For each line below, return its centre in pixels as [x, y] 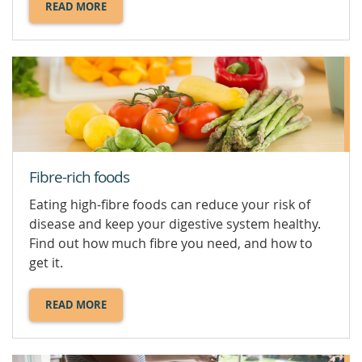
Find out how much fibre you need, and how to [171, 243]
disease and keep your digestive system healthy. [175, 223]
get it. [46, 262]
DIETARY [97, 37]
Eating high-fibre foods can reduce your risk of [170, 204]
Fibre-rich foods [79, 177]
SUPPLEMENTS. [114, 52]
